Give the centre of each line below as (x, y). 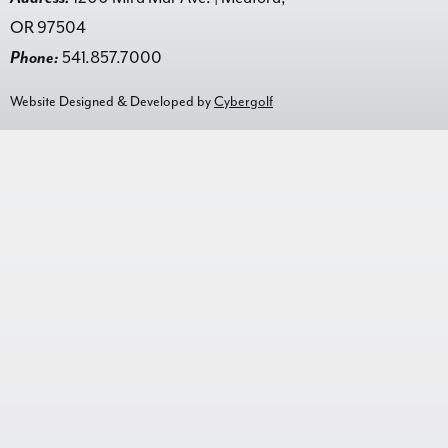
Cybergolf (243, 102)
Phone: (34, 58)
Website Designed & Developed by (112, 102)
